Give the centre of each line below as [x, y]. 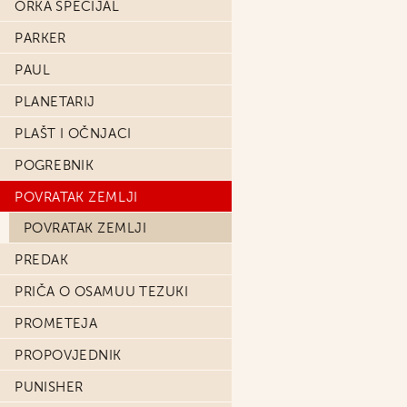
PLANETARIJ [55, 102]
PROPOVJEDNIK [68, 355]
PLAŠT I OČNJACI [73, 134]
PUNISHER [49, 387]
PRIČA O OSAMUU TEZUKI [102, 292]
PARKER [40, 38]
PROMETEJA [56, 323]
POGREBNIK [55, 165]
